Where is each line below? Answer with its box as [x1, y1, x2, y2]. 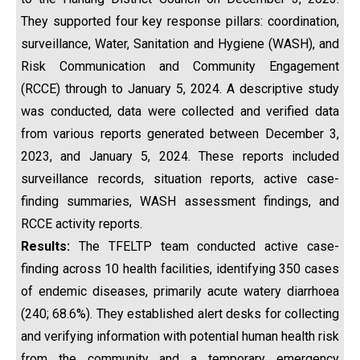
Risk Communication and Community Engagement [21, 59, 339, 74]
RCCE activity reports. [21, 216, 142, 231]
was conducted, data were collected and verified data [21, 104, 339, 119]
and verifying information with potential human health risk [21, 329, 339, 344]
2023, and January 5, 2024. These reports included [21, 149, 339, 164]
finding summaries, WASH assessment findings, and [21, 194, 339, 209]
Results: [21, 239, 70, 254]
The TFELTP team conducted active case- [70, 239, 339, 254]
